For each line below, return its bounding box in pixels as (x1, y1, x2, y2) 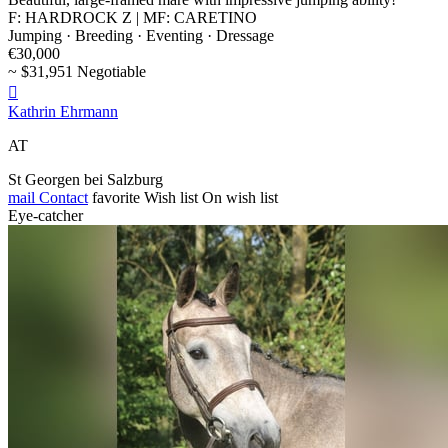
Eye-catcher (8, 206, 83, 224)
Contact (35, 188, 88, 206)
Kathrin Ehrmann (8, 102, 118, 120)
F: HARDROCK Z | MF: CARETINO (8, 8, 257, 26)
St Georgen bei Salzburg (8, 170, 163, 188)
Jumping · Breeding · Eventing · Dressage (8, 26, 274, 44)
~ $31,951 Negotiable (8, 62, 146, 80)
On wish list (202, 188, 278, 206)
